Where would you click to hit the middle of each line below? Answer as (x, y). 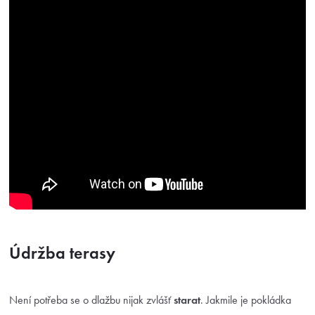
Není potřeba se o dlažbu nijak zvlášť (91, 300)
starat (187, 300)
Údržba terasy (62, 253)
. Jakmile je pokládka (246, 300)
